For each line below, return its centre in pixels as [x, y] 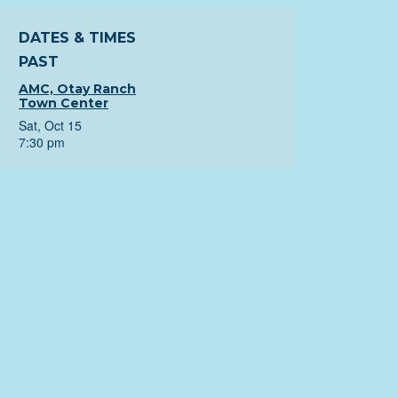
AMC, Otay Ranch [77, 89]
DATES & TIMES [77, 38]
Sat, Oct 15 [50, 125]
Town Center [64, 103]
